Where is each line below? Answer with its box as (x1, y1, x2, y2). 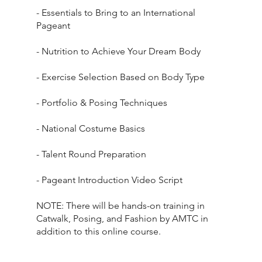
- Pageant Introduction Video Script (36, 174, 183, 186)
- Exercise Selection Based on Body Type (36, 71, 205, 83)
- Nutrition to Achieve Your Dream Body (36, 46, 201, 57)
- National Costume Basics (36, 123, 146, 135)
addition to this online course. (36, 226, 161, 237)
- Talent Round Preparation (36, 149, 147, 160)
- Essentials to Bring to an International (36, 7, 196, 19)
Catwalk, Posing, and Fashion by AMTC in (36, 213, 209, 225)
